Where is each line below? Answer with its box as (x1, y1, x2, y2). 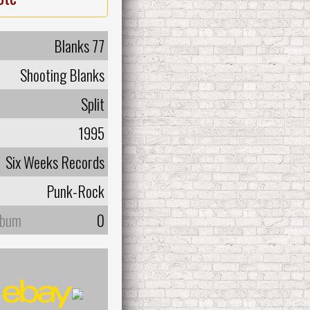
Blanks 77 (54, 34, 104, 57)
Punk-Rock (46, 179, 104, 202)
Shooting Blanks (20, 63, 104, 86)
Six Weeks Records (6, 150, 104, 173)
